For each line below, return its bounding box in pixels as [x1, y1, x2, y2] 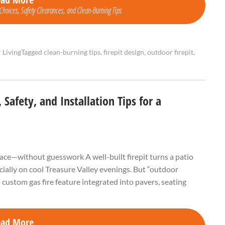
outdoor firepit [147, 48, 193, 57]
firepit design [103, 48, 144, 57]
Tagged [21, 48, 44, 57]
